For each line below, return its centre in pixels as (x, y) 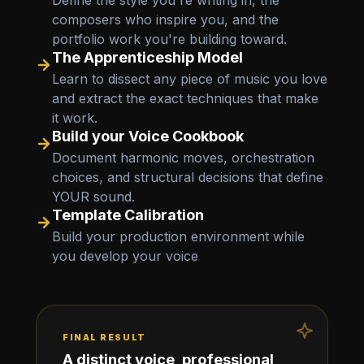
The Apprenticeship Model (147, 58)
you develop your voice (125, 256)
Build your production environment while (178, 237)
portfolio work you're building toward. (169, 39)
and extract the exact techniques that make (185, 99)
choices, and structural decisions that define (188, 178)
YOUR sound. (93, 197)
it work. (75, 118)
